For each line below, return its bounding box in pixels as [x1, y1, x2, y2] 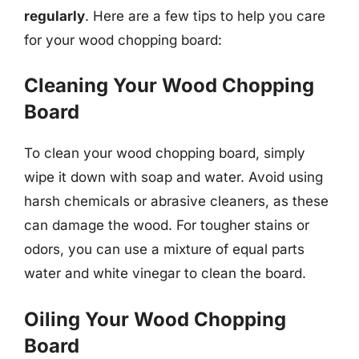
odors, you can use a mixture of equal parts [24, 241, 305, 257]
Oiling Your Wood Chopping [24, 307, 286, 331]
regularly [24, 7, 85, 24]
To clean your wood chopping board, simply [24, 145, 305, 161]
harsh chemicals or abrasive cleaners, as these [24, 193, 329, 209]
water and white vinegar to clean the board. [24, 265, 306, 281]
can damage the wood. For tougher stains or [24, 217, 309, 233]
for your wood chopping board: [24, 31, 222, 48]
